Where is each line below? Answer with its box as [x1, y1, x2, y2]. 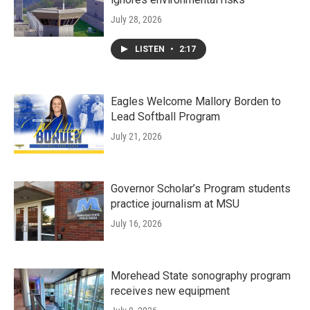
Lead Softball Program [111, 110, 220, 124]
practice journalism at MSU [111, 197, 239, 211]
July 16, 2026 [111, 218, 162, 230]
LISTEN [135, 44, 167, 55]
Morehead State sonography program [111, 269, 291, 283]
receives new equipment [111, 284, 230, 298]
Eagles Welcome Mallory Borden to [111, 95, 281, 109]
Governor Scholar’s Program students [111, 182, 291, 196]
